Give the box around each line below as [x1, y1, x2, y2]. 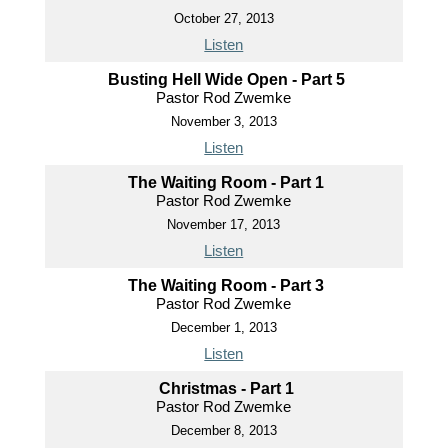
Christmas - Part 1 [158, 380, 294, 398]
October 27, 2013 [173, 11, 274, 27]
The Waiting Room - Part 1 [128, 174, 325, 192]
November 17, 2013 [167, 217, 281, 233]
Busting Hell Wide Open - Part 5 [107, 71, 345, 89]
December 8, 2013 [170, 423, 277, 439]
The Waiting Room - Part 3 [128, 277, 325, 295]
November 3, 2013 [170, 114, 277, 130]
